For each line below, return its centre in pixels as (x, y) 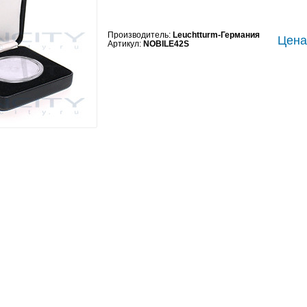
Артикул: (125, 44)
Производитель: (140, 35)
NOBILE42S (166, 44)
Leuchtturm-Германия (216, 35)
